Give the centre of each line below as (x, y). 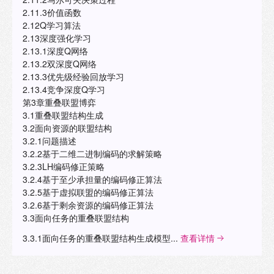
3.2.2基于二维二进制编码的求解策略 (92, 154)
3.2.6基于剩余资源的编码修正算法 (88, 205)
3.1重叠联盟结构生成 (63, 115)
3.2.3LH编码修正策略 (63, 167)
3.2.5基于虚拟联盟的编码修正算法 (88, 192)
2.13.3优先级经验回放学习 (73, 77)
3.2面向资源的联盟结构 (67, 128)
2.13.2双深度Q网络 (59, 64)
